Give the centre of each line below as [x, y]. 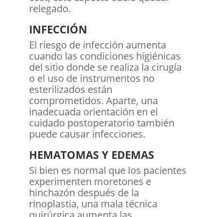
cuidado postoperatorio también [101, 123]
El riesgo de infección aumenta [97, 45]
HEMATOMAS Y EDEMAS [91, 154]
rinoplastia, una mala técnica [93, 203]
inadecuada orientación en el [93, 111]
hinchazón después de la [84, 192]
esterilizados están [70, 89]
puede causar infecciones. [87, 134]
